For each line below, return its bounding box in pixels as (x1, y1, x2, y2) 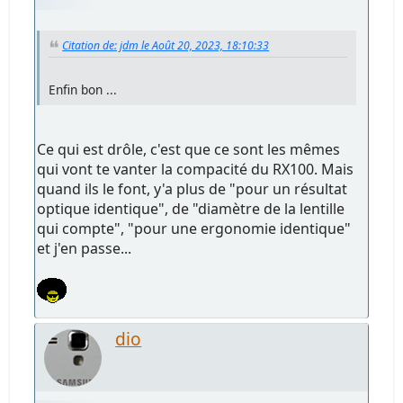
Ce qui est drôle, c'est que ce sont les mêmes (37, 139, 341, 159)
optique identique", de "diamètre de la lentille (37, 198, 345, 219)
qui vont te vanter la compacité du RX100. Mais (37, 158, 354, 179)
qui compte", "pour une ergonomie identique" (37, 218, 352, 238)
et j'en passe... (37, 237, 132, 258)
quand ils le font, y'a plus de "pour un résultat (37, 178, 348, 199)
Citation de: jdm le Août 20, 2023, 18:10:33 (62, 37, 270, 53)
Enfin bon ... (49, 80, 118, 98)
